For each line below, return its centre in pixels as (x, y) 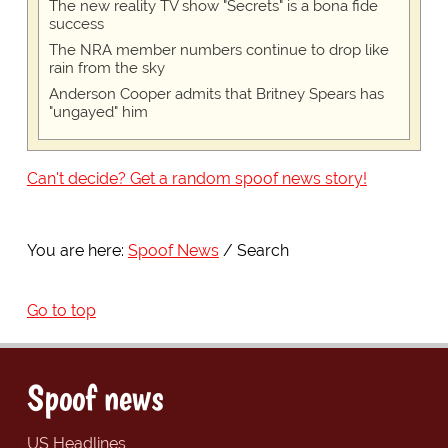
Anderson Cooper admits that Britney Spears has (216, 93)
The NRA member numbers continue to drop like (218, 49)
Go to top (61, 310)
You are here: (75, 250)
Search (262, 250)
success (76, 23)
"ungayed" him (98, 111)
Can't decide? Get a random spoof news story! (196, 178)
